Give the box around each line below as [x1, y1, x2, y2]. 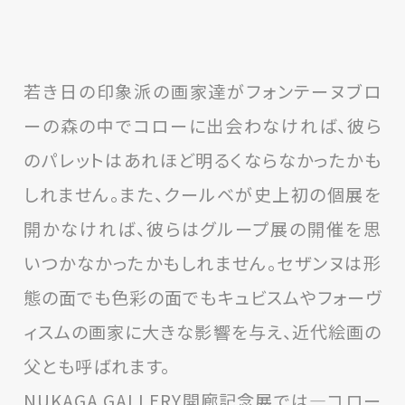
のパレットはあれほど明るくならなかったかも [24, 146, 381, 173]
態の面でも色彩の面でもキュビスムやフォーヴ [24, 284, 381, 310]
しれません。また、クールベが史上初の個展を [24, 181, 381, 207]
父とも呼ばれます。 [24, 353, 171, 379]
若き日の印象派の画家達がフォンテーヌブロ [24, 78, 381, 104]
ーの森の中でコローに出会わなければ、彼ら [24, 112, 381, 138]
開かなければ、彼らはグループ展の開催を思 [24, 215, 381, 241]
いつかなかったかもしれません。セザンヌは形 [24, 250, 381, 276]
